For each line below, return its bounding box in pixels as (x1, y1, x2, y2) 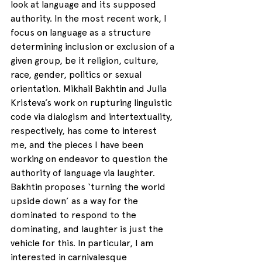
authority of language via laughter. (11, 167, 157, 179)
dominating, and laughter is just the (11, 223, 166, 235)
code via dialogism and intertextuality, (11, 111, 175, 123)
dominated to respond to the (11, 209, 139, 221)
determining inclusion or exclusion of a (11, 41, 177, 53)
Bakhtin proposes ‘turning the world (11, 181, 168, 193)
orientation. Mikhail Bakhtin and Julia (11, 83, 169, 95)
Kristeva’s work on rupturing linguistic (11, 97, 174, 109)
